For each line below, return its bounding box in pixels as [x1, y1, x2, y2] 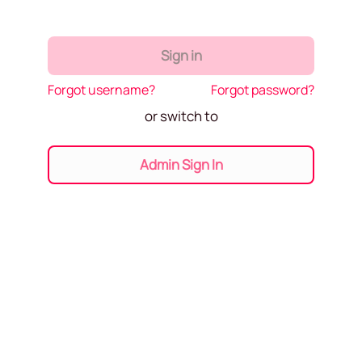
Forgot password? [211, 81, 314, 99]
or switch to [144, 107, 218, 126]
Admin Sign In [139, 154, 223, 174]
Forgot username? [48, 81, 155, 99]
